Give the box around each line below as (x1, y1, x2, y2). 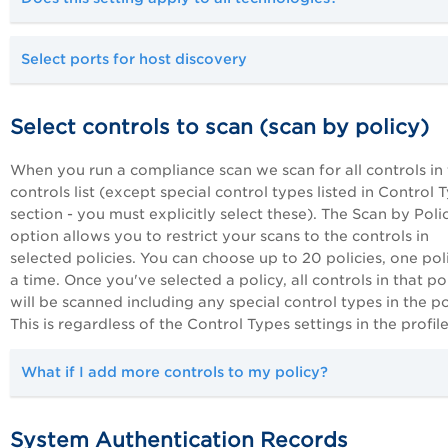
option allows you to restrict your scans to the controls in (10, 228, 429, 245)
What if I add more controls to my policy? (21, 364, 328, 381)
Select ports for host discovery (21, 51, 247, 68)
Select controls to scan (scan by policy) (10, 115, 429, 140)
